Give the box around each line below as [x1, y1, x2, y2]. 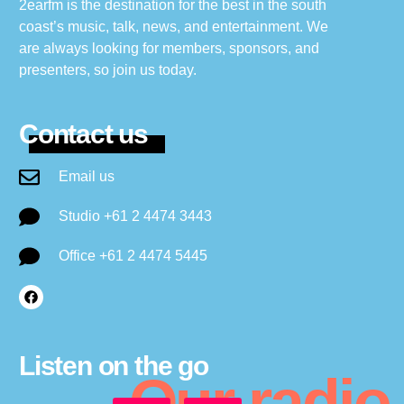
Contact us [19, 119, 148, 150]
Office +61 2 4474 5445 [58, 248, 207, 264]
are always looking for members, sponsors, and [19, 41, 319, 57]
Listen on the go [19, 351, 208, 381]
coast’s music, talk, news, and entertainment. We [19, 19, 328, 35]
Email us [58, 169, 115, 185]
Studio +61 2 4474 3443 [58, 208, 212, 225]
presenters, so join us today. [19, 62, 197, 78]
